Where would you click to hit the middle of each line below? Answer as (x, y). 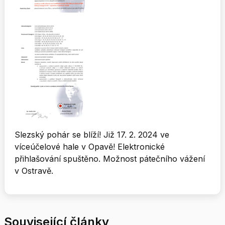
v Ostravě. (34, 171)
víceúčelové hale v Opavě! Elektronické (90, 147)
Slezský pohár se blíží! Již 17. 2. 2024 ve (92, 135)
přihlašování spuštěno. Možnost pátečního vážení (110, 159)
